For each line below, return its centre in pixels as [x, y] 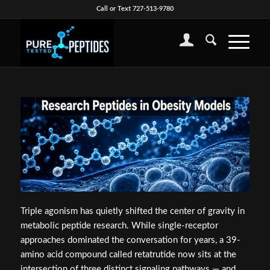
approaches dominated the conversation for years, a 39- [130, 240]
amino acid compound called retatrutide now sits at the [128, 255]
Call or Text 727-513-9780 [135, 9]
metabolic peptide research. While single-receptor [119, 226]
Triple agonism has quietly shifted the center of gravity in [132, 212]
